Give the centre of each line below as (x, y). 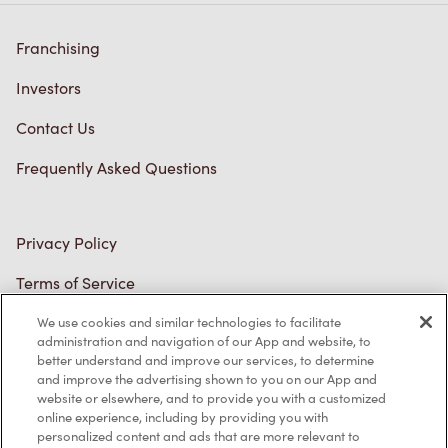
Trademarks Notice (85, 323)
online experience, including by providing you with (183, 417)
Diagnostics (58, 403)
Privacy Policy (66, 243)
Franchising (58, 48)
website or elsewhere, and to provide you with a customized (212, 398)
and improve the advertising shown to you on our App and (207, 379)
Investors (48, 88)
